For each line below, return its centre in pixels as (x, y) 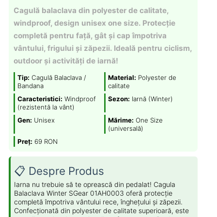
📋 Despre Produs (59, 170)
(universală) (126, 128)
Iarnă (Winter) (152, 99)
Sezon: (119, 99)
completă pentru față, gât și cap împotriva (90, 36)
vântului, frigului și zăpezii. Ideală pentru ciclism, (102, 48)
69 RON (46, 141)
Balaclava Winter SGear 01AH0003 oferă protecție (93, 193)
